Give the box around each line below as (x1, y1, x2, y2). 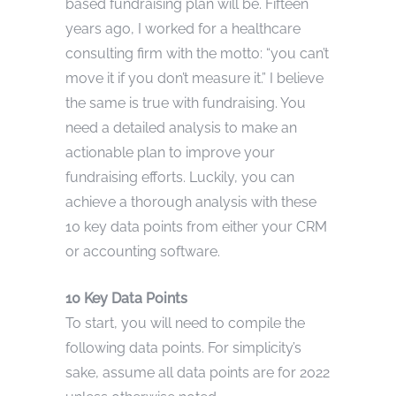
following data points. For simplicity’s (65, 339, 301, 356)
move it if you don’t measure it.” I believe (65, 69, 324, 87)
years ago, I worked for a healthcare (65, 19, 301, 37)
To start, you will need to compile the (65, 314, 305, 331)
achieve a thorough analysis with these (65, 193, 316, 210)
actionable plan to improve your (65, 143, 275, 161)
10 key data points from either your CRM (65, 217, 327, 235)
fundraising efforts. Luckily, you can (65, 168, 294, 186)
